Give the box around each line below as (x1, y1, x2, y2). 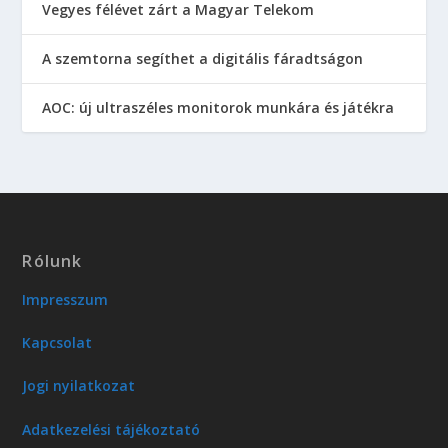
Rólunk (22, 249, 83, 272)
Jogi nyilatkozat (22, 376, 136, 396)
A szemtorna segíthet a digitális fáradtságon (42, 48, 364, 68)
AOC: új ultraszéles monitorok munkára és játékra (42, 97, 395, 117)
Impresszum (22, 289, 109, 309)
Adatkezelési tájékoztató (22, 419, 201, 439)
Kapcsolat (22, 332, 93, 352)
